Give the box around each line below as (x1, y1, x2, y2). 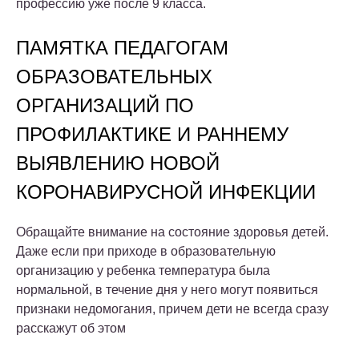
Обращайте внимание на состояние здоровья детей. (16, 224, 329, 239)
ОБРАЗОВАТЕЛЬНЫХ (16, 65, 212, 87)
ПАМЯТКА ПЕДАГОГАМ (16, 36, 228, 58)
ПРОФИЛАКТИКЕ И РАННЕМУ (16, 123, 288, 145)
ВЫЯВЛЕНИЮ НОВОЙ (16, 151, 220, 174)
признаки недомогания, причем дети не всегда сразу (16, 301, 329, 316)
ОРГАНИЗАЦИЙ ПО (16, 94, 194, 116)
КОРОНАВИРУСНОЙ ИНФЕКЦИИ (16, 180, 316, 203)
